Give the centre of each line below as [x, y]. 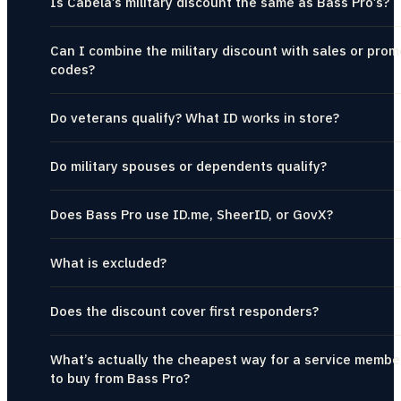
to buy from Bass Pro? [120, 378]
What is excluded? [108, 263]
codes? [73, 69]
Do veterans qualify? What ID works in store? [195, 118]
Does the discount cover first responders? [184, 311]
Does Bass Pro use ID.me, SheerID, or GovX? [192, 214]
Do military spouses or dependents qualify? [188, 166]
